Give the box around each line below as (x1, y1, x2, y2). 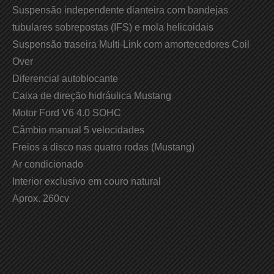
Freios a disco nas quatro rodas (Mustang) (12, 142, 194, 152)
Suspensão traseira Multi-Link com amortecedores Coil (12, 39, 250, 50)
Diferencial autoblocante (12, 73, 118, 84)
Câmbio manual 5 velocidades (12, 125, 144, 135)
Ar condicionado (12, 159, 83, 169)
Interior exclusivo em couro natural (12, 176, 161, 187)
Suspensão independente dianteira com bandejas (12, 5, 228, 15)
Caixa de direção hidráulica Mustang (12, 91, 171, 101)
